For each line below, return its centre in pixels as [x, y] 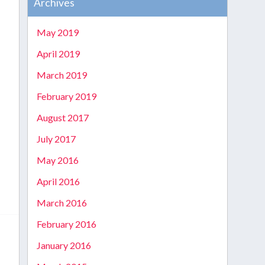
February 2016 [66, 224]
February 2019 [66, 96]
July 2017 [56, 139]
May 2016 [57, 160]
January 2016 [64, 245]
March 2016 [62, 203]
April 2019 [58, 54]
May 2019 [57, 32]
